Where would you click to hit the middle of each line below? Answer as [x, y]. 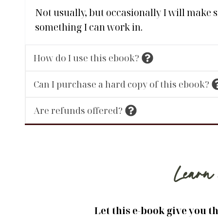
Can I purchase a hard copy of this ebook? [121, 84]
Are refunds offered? [78, 110]
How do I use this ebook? [86, 58]
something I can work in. [89, 27]
